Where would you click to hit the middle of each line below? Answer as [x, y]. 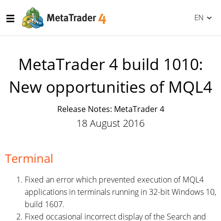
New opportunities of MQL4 [110, 87]
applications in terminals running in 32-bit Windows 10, [120, 192]
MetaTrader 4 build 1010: [110, 64]
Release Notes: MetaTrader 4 [110, 109]
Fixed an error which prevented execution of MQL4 [114, 180]
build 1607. [45, 204]
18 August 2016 [110, 123]
